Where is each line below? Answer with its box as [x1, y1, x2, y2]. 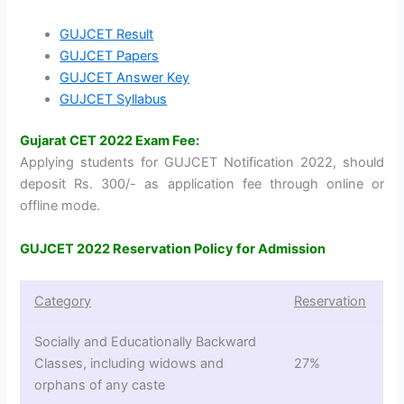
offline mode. [20, 197, 101, 215]
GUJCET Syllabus [60, 91, 168, 108]
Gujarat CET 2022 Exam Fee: [20, 133, 200, 150]
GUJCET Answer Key [60, 69, 190, 87]
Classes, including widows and [34, 354, 225, 372]
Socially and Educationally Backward [34, 333, 257, 350]
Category [34, 292, 92, 309]
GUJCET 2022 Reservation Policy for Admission [20, 240, 326, 257]
